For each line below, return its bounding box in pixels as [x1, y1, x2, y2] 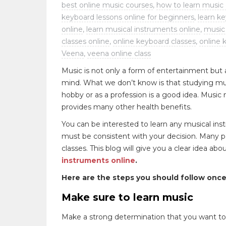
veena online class [87, 48, 151, 58]
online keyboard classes [113, 36, 196, 46]
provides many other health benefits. [62, 102, 192, 111]
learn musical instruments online [86, 24, 200, 34]
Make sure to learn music [62, 191, 193, 203]
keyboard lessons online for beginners [62, 12, 194, 22]
